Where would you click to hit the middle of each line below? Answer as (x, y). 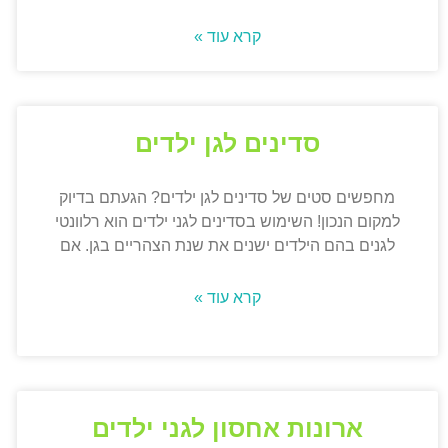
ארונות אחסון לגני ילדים (227, 428)
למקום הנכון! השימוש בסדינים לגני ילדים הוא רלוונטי (227, 222)
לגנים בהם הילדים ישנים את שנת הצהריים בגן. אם (227, 246)
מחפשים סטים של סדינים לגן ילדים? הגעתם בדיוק (227, 198)
